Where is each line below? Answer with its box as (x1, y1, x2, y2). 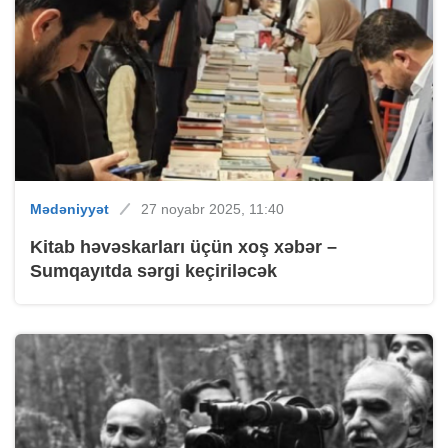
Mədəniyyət (30, 201, 109, 218)
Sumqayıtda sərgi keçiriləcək (30, 261, 277, 282)
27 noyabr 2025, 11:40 (141, 201, 284, 218)
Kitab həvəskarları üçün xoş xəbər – (30, 237, 337, 258)
